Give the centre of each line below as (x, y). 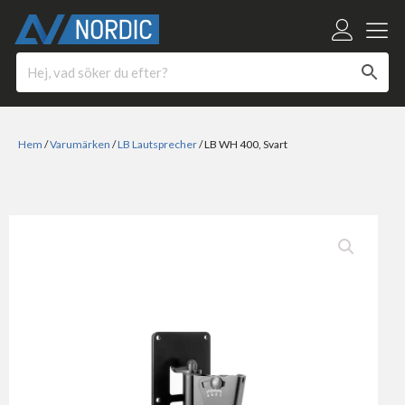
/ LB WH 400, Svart (242, 145)
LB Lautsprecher (157, 145)
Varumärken (80, 145)
